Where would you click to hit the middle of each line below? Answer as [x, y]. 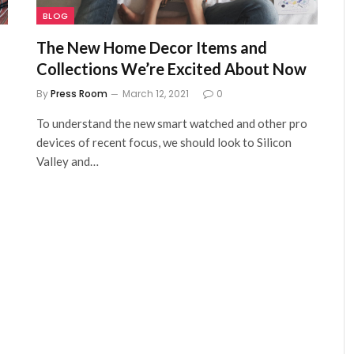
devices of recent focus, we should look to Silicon [164, 143]
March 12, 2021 [156, 94]
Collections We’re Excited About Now [171, 69]
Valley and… [68, 162]
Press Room [79, 94]
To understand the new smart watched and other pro [172, 124]
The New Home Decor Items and [152, 48]
